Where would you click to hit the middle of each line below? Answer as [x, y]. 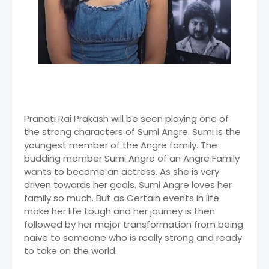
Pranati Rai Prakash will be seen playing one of [126, 119]
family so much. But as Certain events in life [122, 198]
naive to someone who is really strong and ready [133, 237]
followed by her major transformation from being [134, 224]
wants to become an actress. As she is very [122, 171]
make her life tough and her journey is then [119, 211]
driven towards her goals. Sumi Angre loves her [128, 185]
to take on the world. [71, 251]
